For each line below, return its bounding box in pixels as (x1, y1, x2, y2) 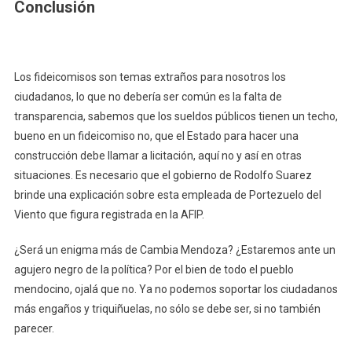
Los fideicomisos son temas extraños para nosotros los (13, 70, 286, 83)
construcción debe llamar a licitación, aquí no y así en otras (13, 148, 302, 162)
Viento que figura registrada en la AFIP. (13, 207, 204, 221)
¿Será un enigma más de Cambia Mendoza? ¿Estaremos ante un (13, 243, 335, 256)
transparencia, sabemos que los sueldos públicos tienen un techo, (13, 109, 338, 123)
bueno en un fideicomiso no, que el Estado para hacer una (13, 129, 299, 142)
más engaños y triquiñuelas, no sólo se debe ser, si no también (13, 302, 321, 315)
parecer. (13, 321, 54, 335)
